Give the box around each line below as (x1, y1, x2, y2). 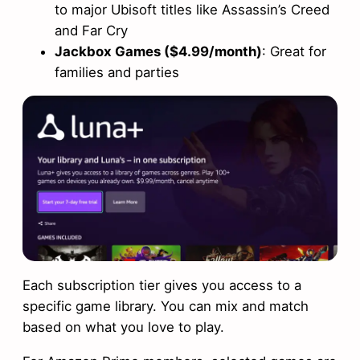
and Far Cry (55, 22, 128, 39)
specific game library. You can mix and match (22, 297, 309, 314)
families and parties (55, 63, 179, 80)
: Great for (262, 43, 326, 59)
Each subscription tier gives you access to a (22, 276, 301, 293)
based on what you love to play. (22, 318, 224, 335)
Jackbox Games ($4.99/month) (55, 43, 262, 59)
